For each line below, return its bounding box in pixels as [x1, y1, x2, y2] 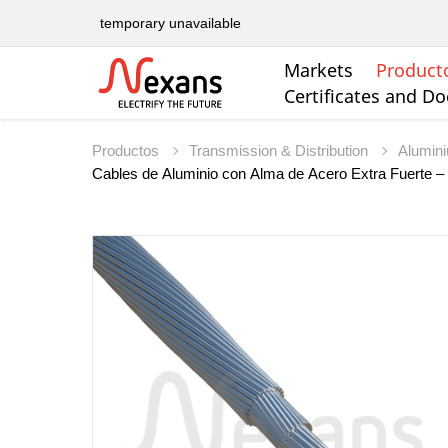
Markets [284, 58, 353, 83]
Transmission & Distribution [189, 142, 372, 160]
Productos [92, 142, 163, 160]
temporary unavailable [100, 15, 241, 31]
